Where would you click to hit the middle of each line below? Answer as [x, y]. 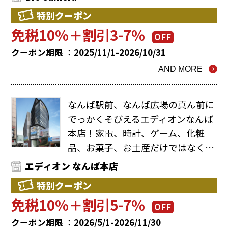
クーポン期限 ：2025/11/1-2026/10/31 [89, 53]
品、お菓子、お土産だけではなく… [141, 147]
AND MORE [181, 69]
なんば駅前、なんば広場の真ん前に [141, 104]
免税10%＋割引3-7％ [78, 35]
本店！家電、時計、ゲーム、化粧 [136, 133]
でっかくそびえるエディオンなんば [140, 118]
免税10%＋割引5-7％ [78, 205]
